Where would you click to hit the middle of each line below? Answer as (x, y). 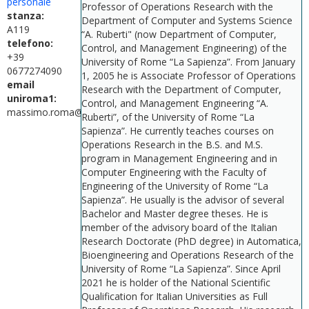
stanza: (27, 15)
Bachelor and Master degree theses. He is (175, 213)
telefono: (31, 43)
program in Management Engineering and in (179, 158)
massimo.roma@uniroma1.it (70, 112)
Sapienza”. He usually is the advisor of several (183, 200)
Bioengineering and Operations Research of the (188, 255)
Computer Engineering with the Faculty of (174, 172)
